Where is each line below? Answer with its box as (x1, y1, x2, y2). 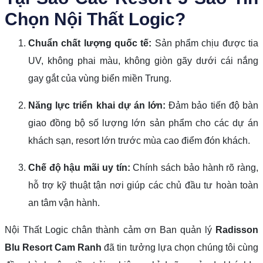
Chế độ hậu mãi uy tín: (28, 162, 130, 173)
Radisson (215, 224, 258, 235)
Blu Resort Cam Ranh (5, 242, 102, 252)
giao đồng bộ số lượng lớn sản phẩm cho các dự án (28, 117, 258, 128)
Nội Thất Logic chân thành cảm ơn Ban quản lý (5, 224, 215, 235)
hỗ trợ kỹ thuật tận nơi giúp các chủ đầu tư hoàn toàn (28, 180, 258, 190)
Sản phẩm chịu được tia (151, 38, 259, 48)
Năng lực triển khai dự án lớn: (28, 100, 166, 110)
